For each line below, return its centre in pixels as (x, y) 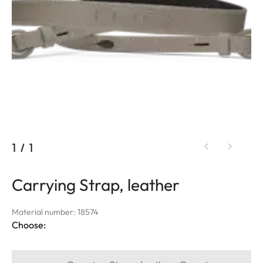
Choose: (29, 225)
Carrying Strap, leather (96, 184)
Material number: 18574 (55, 212)
